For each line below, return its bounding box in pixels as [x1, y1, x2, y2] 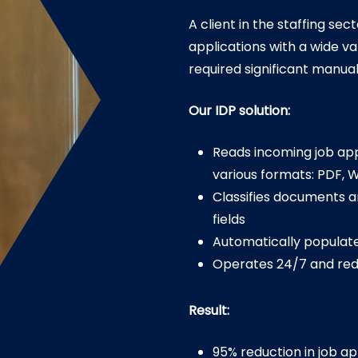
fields [213, 210, 246, 229]
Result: [189, 301, 230, 320]
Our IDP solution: [189, 101, 291, 120]
